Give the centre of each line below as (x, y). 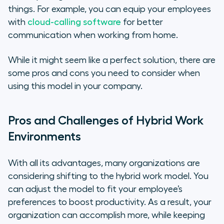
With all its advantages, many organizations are (104, 163)
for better (142, 22)
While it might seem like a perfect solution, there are (112, 60)
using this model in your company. (75, 86)
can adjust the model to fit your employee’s (95, 189)
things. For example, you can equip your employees (109, 9)
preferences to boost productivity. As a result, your (110, 202)
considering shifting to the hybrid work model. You (108, 176)
